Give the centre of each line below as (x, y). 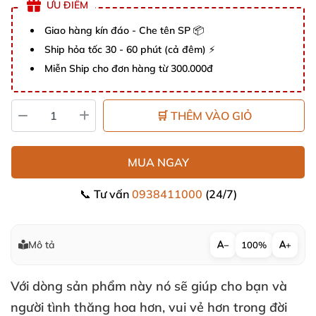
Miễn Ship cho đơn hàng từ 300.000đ (129, 68)
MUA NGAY (158, 162)
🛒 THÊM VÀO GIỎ (204, 116)
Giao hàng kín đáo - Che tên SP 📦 (124, 30)
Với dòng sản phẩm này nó (92, 286)
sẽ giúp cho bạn (223, 286)
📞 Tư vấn (105, 194)
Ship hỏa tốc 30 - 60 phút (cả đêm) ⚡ (130, 49)
